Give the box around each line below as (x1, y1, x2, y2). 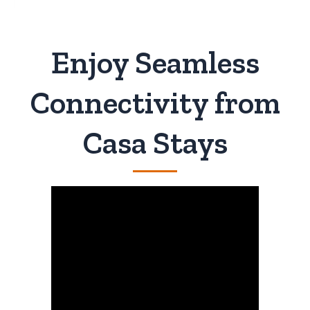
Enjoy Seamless (51, 44, 259, 82)
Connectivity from (30, 84, 280, 122)
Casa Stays (82, 125, 228, 163)
